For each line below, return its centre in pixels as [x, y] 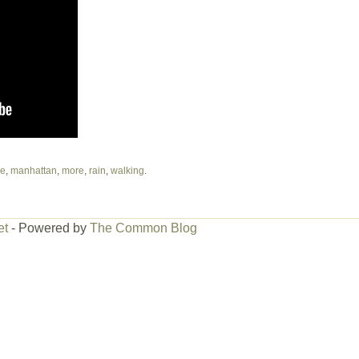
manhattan [33, 170]
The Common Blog [143, 228]
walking [127, 170]
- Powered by [48, 228]
